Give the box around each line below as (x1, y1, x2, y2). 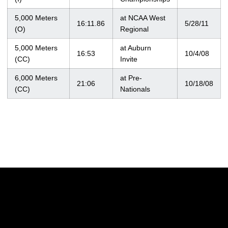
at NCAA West (120, 14, 165, 22)
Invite (120, 55, 137, 63)
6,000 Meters (15, 74, 58, 82)
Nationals (120, 85, 150, 93)
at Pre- (120, 74, 142, 82)
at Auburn (120, 44, 151, 52)
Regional (120, 25, 149, 33)
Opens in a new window (60, 208, 136, 217)
